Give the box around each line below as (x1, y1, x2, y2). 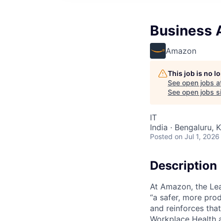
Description (150, 158, 217, 173)
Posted (150, 132, 173, 141)
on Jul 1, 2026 (175, 132, 220, 141)
